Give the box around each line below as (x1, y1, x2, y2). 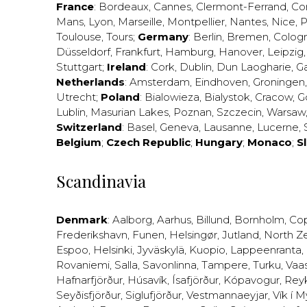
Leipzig (267, 45, 304, 58)
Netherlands (56, 75, 125, 88)
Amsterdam (130, 75, 190, 88)
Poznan (173, 106, 212, 119)
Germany (138, 30, 188, 43)
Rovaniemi (56, 258, 110, 271)
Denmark (56, 213, 108, 226)
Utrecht (56, 90, 96, 103)
